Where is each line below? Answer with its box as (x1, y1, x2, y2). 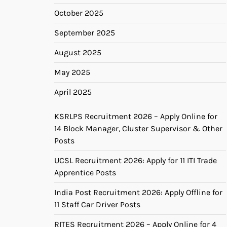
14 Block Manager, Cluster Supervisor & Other (54, 123, 222, 133)
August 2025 (54, 47, 101, 57)
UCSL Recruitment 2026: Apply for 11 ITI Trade (54, 155, 217, 165)
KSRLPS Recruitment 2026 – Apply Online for (54, 111, 217, 121)
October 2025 (54, 8, 103, 18)
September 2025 (54, 27, 115, 37)
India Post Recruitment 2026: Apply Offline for (54, 187, 222, 197)
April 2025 (54, 87, 92, 97)
